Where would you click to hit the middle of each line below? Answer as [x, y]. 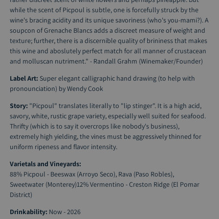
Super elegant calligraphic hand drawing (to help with [117, 78]
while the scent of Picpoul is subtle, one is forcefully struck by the [104, 10]
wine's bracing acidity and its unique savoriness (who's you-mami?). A [109, 20]
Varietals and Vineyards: [45, 164]
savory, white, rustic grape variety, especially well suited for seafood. [108, 116]
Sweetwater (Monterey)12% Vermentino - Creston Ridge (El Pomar [105, 184]
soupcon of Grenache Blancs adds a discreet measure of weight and [108, 30]
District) [21, 195]
